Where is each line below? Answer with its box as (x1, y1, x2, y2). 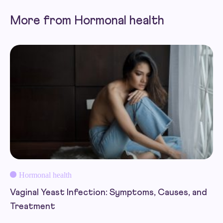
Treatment (10, 202, 55, 211)
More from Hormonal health (10, 14, 164, 27)
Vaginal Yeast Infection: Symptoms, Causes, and (10, 188, 207, 197)
